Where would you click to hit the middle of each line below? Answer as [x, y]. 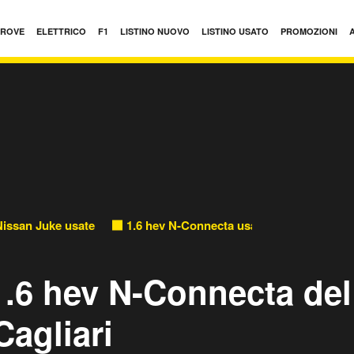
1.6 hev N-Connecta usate [197, 225]
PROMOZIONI [309, 31]
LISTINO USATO [235, 31]
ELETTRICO [61, 31]
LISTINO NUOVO [155, 31]
